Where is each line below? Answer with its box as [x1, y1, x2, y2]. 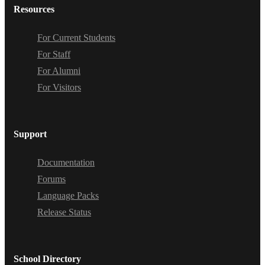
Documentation [37, 157, 95, 167]
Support [14, 128, 47, 139]
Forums [37, 173, 66, 184]
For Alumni [37, 65, 80, 76]
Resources [14, 4, 54, 14]
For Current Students [37, 32, 115, 43]
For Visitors [37, 82, 81, 92]
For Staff [37, 49, 70, 59]
